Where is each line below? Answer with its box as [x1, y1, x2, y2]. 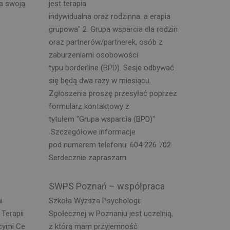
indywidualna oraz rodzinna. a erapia [48, 11, 170, 21]
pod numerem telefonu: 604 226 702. [48, 140, 172, 149]
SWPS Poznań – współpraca [48, 180, 165, 191]
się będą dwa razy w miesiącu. [48, 75, 151, 85]
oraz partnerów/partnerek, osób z [48, 37, 163, 47]
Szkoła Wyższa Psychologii [48, 196, 141, 205]
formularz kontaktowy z [48, 101, 129, 111]
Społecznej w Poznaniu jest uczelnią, [48, 209, 173, 218]
